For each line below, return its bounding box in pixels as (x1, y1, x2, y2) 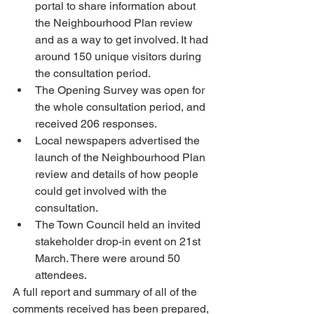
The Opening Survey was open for (35, 83, 207, 97)
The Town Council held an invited (35, 218, 203, 231)
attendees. (35, 268, 89, 282)
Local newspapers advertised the (35, 134, 203, 147)
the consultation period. (35, 67, 151, 80)
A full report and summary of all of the (13, 285, 200, 299)
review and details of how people (35, 168, 201, 181)
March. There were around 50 (35, 252, 183, 265)
